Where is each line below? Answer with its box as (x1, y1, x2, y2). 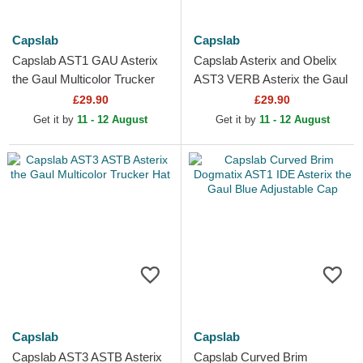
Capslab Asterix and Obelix (194, 53, 337, 67)
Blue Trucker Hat (194, 91, 283, 105)
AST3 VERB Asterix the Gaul (194, 72, 348, 86)
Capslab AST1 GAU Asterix (12, 53, 158, 67)
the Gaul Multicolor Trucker (12, 72, 155, 86)
